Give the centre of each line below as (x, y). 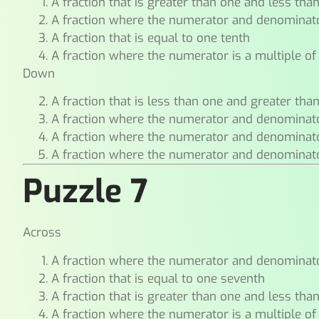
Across (42, 233)
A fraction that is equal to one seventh (158, 278)
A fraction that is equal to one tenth (151, 38)
